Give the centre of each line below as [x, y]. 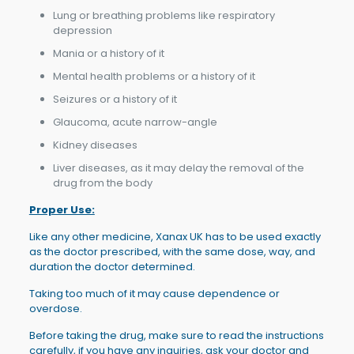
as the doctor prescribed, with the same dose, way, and [172, 251]
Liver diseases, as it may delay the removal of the [178, 168]
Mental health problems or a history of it [154, 76]
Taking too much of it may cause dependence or [154, 293]
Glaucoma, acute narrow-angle [135, 122]
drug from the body [102, 183]
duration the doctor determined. [112, 266]
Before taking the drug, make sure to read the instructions [176, 335]
